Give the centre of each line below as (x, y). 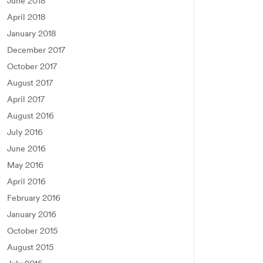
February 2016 (34, 198)
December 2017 (36, 50)
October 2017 (32, 66)
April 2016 (26, 181)
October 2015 (32, 231)
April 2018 (26, 17)
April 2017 (26, 99)
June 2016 (26, 149)
